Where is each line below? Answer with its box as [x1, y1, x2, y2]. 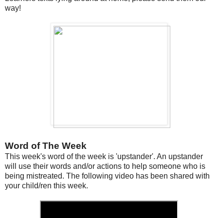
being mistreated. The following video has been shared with [5, 171, 210, 180]
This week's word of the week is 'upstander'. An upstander [5, 152, 203, 161]
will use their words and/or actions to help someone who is [5, 162, 205, 170]
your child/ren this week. [5, 181, 88, 190]
